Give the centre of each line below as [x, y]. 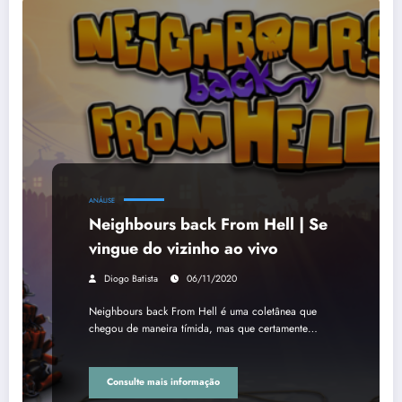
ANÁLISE [102, 200]
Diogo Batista [131, 278]
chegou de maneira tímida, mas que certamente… [203, 328]
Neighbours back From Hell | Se [208, 224]
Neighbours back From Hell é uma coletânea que [203, 311]
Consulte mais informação [163, 382]
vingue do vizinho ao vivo [184, 248]
